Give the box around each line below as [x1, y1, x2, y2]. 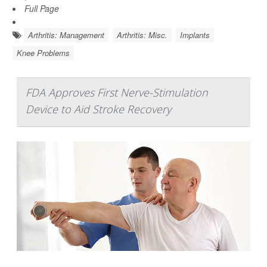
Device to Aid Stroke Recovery [26, 102, 171, 116]
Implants [180, 29, 210, 41]
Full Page [24, 2, 59, 14]
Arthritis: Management [28, 29, 104, 41]
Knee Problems [17, 47, 70, 58]
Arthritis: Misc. [117, 29, 167, 41]
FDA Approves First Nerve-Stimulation [26, 85, 208, 100]
